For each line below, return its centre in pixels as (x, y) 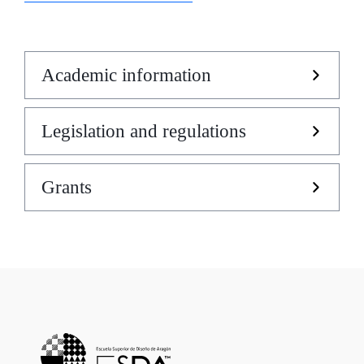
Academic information (126, 76)
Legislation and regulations (144, 132)
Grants (67, 188)
